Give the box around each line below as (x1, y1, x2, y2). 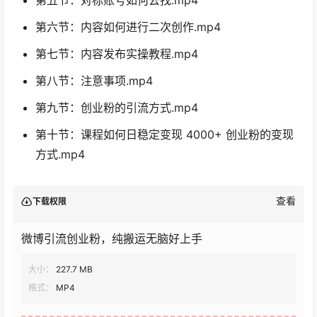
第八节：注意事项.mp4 (35, 74, 153, 88)
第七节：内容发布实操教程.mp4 (35, 47, 198, 62)
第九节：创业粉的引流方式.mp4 (35, 100, 198, 115)
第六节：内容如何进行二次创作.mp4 (35, 20, 221, 35)
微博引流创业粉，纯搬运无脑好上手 (21, 231, 202, 246)
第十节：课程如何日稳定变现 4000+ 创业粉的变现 (35, 127, 294, 142)
